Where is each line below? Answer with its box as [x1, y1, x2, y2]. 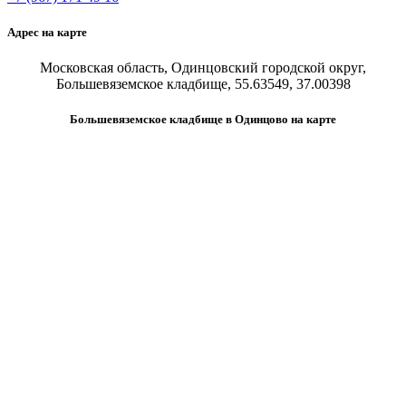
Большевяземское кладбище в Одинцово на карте [70, 112, 336, 127]
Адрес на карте [7, 24, 87, 39]
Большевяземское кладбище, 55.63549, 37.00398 [55, 75, 351, 92]
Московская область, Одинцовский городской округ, [40, 59, 366, 75]
